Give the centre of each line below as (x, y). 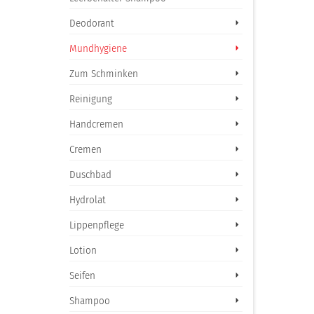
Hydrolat (87, 200)
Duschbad (90, 175)
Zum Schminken (103, 74)
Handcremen (96, 124)
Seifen (82, 275)
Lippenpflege (96, 225)
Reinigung (90, 99)
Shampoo (89, 301)
